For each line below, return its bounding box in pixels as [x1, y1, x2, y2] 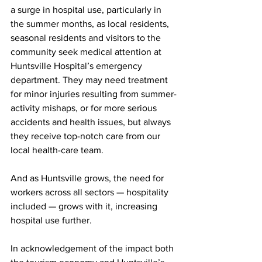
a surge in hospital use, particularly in [11, 5, 164, 15]
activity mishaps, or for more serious [11, 103, 159, 113]
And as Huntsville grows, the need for [11, 173, 166, 184]
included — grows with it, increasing [11, 201, 160, 212]
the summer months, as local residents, [11, 19, 171, 29]
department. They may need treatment [11, 75, 170, 85]
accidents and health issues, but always [11, 117, 173, 127]
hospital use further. [11, 215, 92, 226]
